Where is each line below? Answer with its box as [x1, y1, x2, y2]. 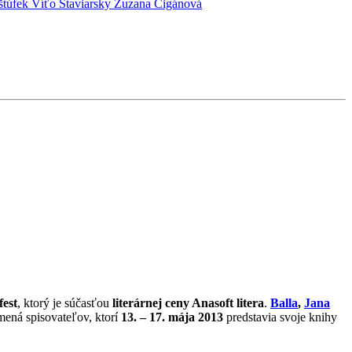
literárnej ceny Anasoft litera [112, 295, 264, 310]
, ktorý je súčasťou [17, 295, 112, 310]
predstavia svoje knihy [223, 310, 337, 324]
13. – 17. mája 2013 [121, 310, 223, 324]
